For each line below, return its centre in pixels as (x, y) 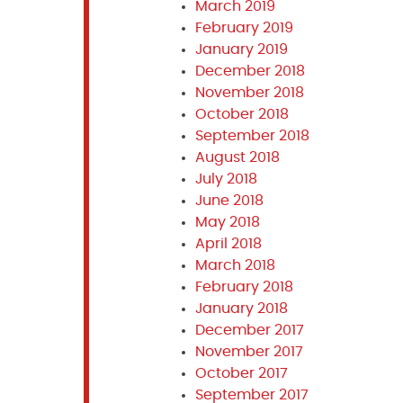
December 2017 (249, 330)
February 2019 (244, 28)
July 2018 (226, 179)
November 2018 (249, 93)
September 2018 (252, 136)
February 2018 (244, 287)
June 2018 (229, 201)
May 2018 (227, 222)
